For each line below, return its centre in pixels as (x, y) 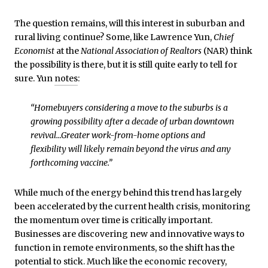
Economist (35, 51)
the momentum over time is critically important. (113, 220)
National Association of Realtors (141, 51)
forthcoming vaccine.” (71, 163)
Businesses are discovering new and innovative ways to (130, 234)
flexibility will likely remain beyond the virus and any (130, 149)
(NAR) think (228, 51)
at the (68, 51)
